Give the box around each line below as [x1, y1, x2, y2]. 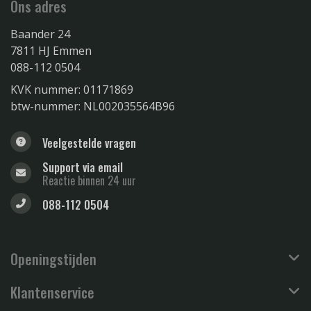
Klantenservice [10, 282, 94, 303]
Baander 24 [10, 26, 70, 42]
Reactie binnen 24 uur [42, 172, 136, 190]
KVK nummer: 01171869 [10, 82, 133, 98]
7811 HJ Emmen [10, 43, 92, 59]
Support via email [42, 159, 123, 176]
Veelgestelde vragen [42, 135, 136, 152]
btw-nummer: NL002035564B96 [10, 99, 175, 115]
